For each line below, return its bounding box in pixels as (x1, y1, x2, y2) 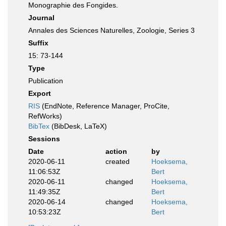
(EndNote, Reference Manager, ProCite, (40, 102, 169, 110)
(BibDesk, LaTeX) (49, 122, 107, 130)
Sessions (28, 135, 60, 143)
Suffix (28, 39, 48, 47)
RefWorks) (28, 112, 62, 120)
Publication (28, 77, 63, 85)
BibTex (28, 122, 49, 130)
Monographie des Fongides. (28, 1, 118, 9)
